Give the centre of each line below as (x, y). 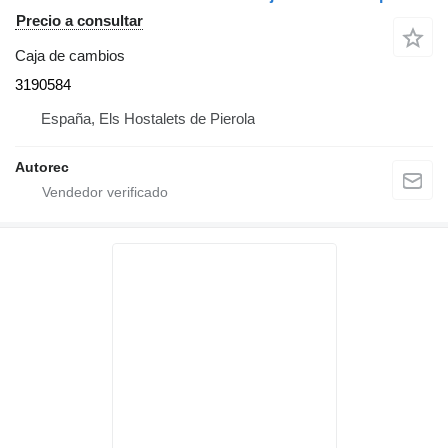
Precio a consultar (79, 20)
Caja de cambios (70, 55)
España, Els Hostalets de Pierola (148, 118)
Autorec (42, 166)
